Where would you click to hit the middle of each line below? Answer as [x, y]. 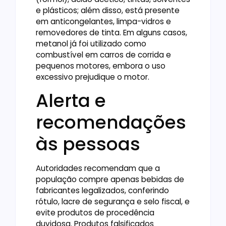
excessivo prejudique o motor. [93, 77]
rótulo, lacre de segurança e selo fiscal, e [113, 202]
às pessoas [88, 144]
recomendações [111, 123]
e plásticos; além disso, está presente [108, 10]
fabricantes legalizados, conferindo [102, 191]
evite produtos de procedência [95, 213]
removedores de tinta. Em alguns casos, [111, 32]
